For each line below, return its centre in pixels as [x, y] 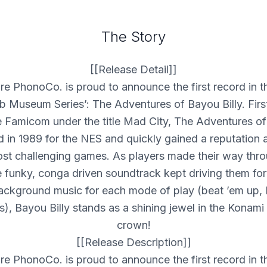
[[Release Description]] [133, 242]
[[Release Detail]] [133, 69]
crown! [133, 225]
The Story [133, 37]
